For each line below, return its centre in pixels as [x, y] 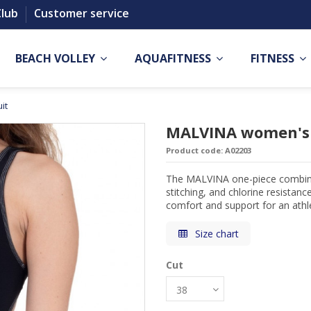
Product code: [195, 150]
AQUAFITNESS [174, 58]
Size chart [215, 233]
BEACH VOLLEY [57, 58]
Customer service [81, 14]
